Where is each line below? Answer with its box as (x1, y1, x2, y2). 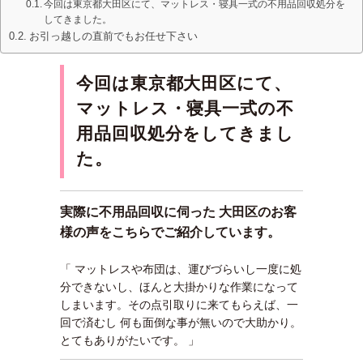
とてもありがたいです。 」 (60, 334, 199, 347)
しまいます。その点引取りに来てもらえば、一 (60, 298, 298, 311)
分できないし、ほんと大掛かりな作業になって (60, 280, 298, 293)
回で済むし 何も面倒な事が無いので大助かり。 (60, 316, 301, 329)
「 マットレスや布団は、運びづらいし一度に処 (60, 263, 301, 275)
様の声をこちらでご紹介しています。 (60, 225, 280, 239)
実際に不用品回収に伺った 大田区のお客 (60, 205, 297, 219)
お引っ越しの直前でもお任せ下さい (28, 31, 198, 42)
